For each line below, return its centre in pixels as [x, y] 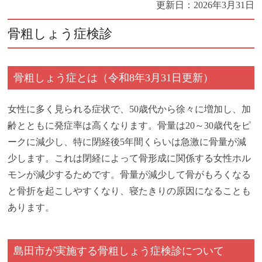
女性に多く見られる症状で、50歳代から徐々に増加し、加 [130, 109]
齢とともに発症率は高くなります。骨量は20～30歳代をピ [130, 126]
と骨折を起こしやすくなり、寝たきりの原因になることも [130, 191]
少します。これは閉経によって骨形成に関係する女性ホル [130, 158]
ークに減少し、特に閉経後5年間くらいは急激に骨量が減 [127, 142]
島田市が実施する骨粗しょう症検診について [119, 251]
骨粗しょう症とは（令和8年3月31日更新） [114, 78]
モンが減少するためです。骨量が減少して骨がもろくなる [130, 175]
